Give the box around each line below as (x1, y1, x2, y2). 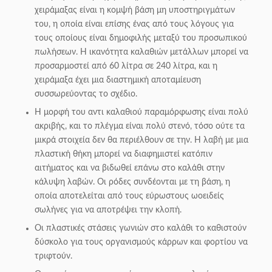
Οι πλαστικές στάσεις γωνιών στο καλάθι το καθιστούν (35, 224, 246, 233)
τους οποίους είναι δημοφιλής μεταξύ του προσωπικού (35, 34, 247, 42)
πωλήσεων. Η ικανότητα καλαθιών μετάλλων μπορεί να (35, 48, 248, 56)
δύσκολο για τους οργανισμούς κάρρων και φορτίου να (35, 238, 248, 246)
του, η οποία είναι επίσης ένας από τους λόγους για (35, 20, 234, 29)
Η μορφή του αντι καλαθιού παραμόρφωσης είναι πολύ (35, 108, 248, 117)
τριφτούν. (35, 252, 72, 260)
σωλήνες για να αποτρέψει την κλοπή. (35, 206, 182, 214)
